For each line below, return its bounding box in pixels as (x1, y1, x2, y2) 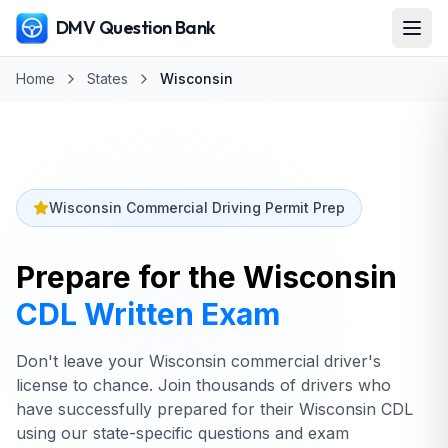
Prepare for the (16, 259, 243, 295)
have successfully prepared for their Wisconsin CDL (16, 399, 413, 419)
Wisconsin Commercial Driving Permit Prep (49, 199, 345, 216)
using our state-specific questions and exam (16, 423, 349, 443)
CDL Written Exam (16, 296, 280, 332)
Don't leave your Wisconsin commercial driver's (16, 351, 381, 371)
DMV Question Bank (56, 16, 216, 39)
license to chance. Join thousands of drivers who (16, 375, 391, 395)
